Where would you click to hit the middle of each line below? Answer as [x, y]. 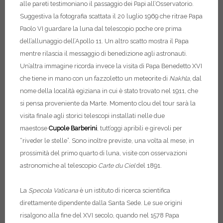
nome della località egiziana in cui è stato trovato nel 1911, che [109, 91]
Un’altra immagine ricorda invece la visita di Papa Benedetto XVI [111, 66]
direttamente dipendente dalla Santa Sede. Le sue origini [101, 203]
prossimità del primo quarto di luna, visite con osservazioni [104, 153]
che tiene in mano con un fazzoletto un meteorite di [95, 79]
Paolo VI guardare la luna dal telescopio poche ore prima [101, 29]
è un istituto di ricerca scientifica [125, 191]
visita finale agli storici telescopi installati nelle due [92, 116]
